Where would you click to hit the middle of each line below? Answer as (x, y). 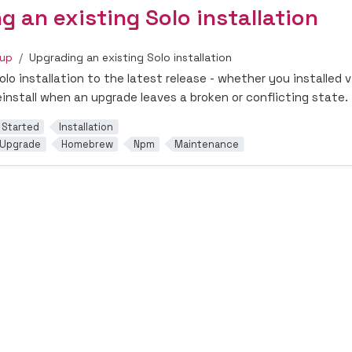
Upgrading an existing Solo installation (130, 57)
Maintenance (207, 144)
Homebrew (87, 144)
